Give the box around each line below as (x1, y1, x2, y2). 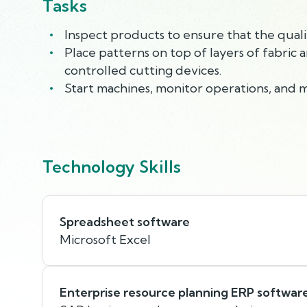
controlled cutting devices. (64, 62, 221, 78)
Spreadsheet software (60, 213, 190, 230)
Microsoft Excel (60, 231, 151, 247)
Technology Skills (42, 156, 181, 177)
